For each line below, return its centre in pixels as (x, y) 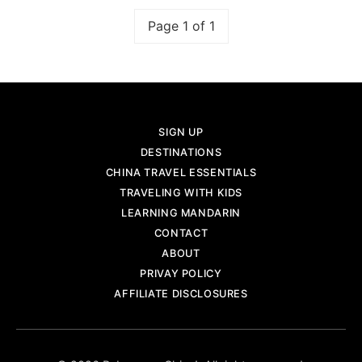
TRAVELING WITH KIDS (181, 193)
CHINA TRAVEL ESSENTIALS (181, 173)
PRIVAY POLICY (181, 274)
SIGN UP (181, 133)
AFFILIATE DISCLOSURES (181, 294)
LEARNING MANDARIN (181, 213)
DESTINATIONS (181, 153)
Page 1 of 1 (181, 26)
